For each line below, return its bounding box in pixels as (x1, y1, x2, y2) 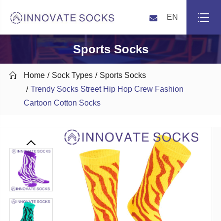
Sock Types (51, 71, 93, 80)
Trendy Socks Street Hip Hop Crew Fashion (30, 85, 184, 94)
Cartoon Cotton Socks (23, 99, 101, 108)
